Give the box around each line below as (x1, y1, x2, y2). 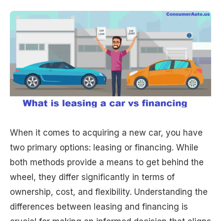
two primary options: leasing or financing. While (10, 142, 198, 152)
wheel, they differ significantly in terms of (10, 172, 175, 182)
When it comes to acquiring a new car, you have (10, 127, 203, 138)
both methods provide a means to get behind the (10, 157, 204, 167)
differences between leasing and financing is (10, 201, 188, 212)
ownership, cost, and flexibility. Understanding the (10, 186, 208, 197)
